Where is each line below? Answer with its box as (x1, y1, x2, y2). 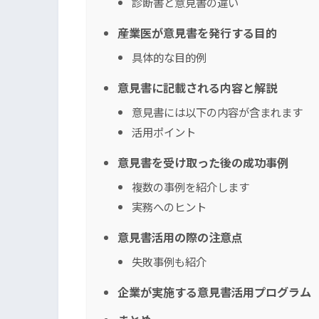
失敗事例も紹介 (132, 253, 206, 270)
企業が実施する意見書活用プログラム (117, 283, 311, 301)
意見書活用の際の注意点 (117, 229, 243, 246)
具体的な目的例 (132, 49, 206, 66)
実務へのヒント (132, 199, 206, 215)
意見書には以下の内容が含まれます (132, 104, 303, 120)
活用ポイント (132, 124, 196, 140)
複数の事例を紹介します (132, 179, 249, 195)
